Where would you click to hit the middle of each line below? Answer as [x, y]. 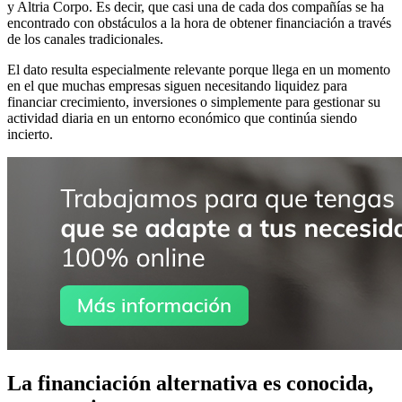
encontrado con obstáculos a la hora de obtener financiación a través [199, 22]
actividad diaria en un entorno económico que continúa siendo [182, 118]
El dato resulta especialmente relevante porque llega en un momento [199, 69]
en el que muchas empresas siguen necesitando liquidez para [177, 85]
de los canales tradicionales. [85, 39]
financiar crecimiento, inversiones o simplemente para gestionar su [194, 101]
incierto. [30, 134]
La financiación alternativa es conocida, [190, 383]
